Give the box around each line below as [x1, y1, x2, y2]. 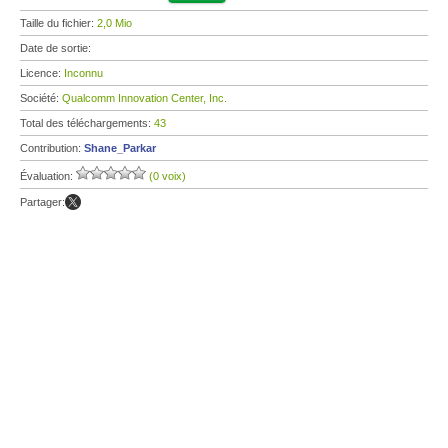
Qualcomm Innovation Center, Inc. [62, 92, 227, 104]
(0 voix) [149, 170, 186, 182]
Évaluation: [20, 170, 76, 182]
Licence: [20, 67, 64, 79]
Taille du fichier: [20, 17, 97, 29]
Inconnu [64, 67, 103, 79]
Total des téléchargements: [20, 117, 154, 129]
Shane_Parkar [84, 142, 156, 154]
